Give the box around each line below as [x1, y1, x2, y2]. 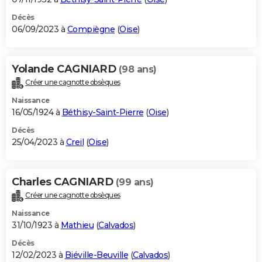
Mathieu [60, 219, 94, 230]
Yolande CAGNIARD [12, 62, 119, 75]
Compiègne [67, 23, 115, 35]
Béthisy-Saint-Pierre [61, 106, 144, 118]
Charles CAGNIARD [12, 175, 116, 188]
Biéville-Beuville [64, 249, 128, 260]
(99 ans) [115, 176, 154, 188]
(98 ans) [118, 63, 157, 75]
